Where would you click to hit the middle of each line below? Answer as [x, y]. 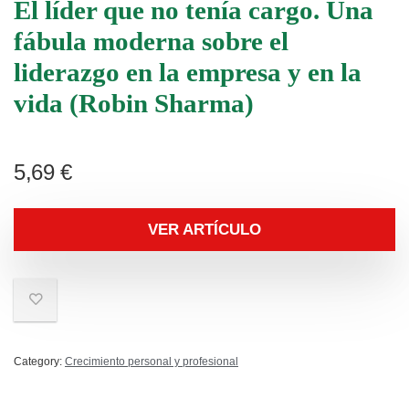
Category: [39, 362]
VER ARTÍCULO [204, 230]
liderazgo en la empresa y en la [188, 72]
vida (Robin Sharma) [134, 103]
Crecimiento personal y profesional [152, 362]
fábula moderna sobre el [151, 41]
